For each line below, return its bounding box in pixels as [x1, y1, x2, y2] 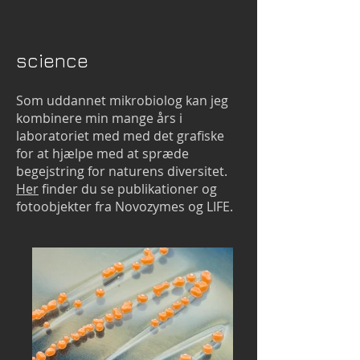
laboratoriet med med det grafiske [16, 127, 224, 145]
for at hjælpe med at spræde [16, 145, 189, 162]
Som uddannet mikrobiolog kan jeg [16, 92, 228, 109]
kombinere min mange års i [16, 109, 182, 127]
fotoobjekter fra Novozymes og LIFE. [16, 198, 233, 215]
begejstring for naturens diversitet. [16, 162, 227, 180]
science [15, 49, 88, 72]
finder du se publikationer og [39, 180, 217, 198]
